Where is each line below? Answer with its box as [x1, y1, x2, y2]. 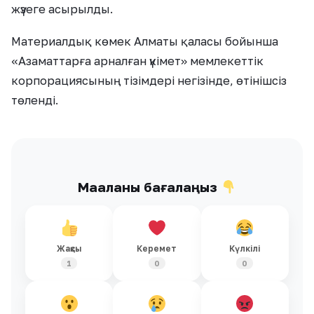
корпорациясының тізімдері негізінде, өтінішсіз [11, 74, 287, 88]
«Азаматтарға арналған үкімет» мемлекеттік [11, 54, 264, 69]
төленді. [11, 93, 58, 108]
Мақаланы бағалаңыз [78, 179, 221, 196]
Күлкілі [229, 243, 261, 254]
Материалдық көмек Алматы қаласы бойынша [11, 34, 278, 49]
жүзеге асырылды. [11, 2, 113, 17]
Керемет [137, 243, 177, 254]
